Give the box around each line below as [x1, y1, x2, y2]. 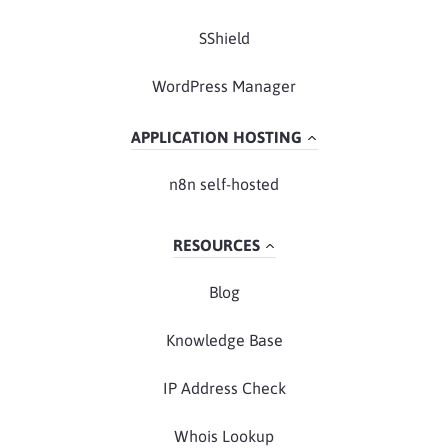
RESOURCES [172, 235, 260, 254]
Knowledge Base [165, 330, 283, 349]
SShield [198, 28, 250, 47]
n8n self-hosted [169, 174, 279, 193]
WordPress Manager [152, 76, 296, 95]
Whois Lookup [174, 426, 274, 445]
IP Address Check [162, 378, 286, 397]
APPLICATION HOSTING [130, 127, 302, 146]
